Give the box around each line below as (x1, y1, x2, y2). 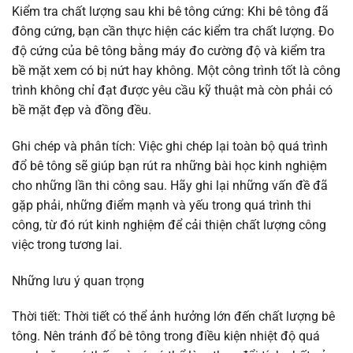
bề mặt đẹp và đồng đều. (12, 102, 151, 117)
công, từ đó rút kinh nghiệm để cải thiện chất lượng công (12, 217, 326, 232)
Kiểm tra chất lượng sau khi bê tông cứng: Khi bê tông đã (12, 3, 329, 19)
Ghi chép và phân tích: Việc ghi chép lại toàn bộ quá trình (12, 138, 328, 154)
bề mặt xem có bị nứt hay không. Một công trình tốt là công (12, 62, 340, 78)
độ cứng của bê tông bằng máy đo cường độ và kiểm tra (12, 43, 325, 58)
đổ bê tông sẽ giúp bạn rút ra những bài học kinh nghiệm (12, 158, 327, 173)
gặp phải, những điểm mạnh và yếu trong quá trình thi (12, 197, 311, 213)
